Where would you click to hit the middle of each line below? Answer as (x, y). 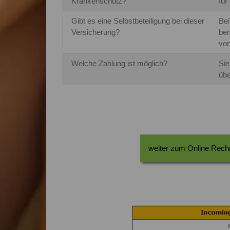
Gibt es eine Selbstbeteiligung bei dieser (138, 21)
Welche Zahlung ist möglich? (119, 63)
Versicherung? (95, 32)
